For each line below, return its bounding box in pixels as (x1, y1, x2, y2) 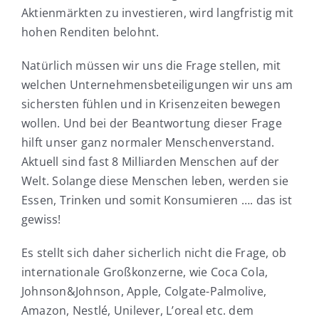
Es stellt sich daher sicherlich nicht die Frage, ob (21, 245, 287, 261)
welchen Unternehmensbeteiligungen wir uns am (21, 77, 293, 93)
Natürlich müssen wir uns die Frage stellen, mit (21, 58, 281, 74)
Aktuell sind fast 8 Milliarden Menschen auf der (21, 154, 280, 170)
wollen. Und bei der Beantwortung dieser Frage (21, 115, 282, 132)
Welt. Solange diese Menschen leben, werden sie (21, 173, 289, 189)
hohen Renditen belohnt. (21, 24, 159, 41)
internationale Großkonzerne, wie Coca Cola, (21, 264, 268, 281)
